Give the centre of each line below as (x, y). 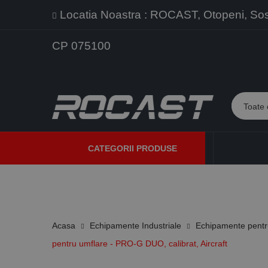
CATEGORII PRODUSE (133, 148)
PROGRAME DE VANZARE (207, 182)
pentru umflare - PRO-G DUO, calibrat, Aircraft (140, 243)
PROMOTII (76, 182)
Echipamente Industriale (135, 225)
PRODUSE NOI (130, 182)
